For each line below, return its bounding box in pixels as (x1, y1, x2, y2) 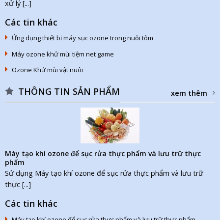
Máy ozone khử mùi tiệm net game (11, 49, 114, 58)
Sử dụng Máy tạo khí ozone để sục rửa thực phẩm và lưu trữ (4, 168, 203, 178)
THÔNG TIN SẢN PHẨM (18, 85, 120, 97)
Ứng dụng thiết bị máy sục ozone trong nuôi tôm (11, 33, 153, 43)
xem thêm (171, 88, 208, 98)
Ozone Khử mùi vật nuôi (11, 65, 83, 75)
